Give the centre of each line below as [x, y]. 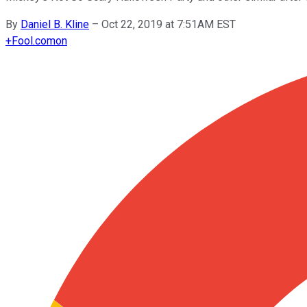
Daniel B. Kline [55, 24]
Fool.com [34, 40]
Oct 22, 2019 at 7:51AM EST [169, 24]
